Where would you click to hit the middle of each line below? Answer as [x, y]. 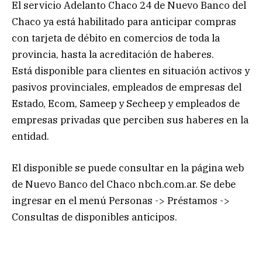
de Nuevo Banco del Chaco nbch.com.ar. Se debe [124, 184]
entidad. [30, 136]
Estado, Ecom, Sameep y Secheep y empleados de [126, 103]
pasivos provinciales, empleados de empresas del [127, 87]
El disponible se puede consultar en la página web [128, 168]
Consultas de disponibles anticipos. [94, 217]
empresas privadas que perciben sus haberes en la [130, 120]
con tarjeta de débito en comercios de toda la [116, 38]
